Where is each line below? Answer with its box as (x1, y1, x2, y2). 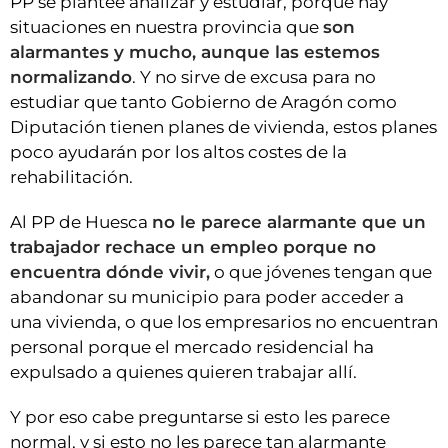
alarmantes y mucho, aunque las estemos (10, 41, 380, 62)
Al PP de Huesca (10, 211, 152, 232)
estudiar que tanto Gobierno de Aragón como (10, 91, 397, 112)
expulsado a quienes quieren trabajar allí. (10, 361, 357, 382)
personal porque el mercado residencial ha (10, 336, 374, 357)
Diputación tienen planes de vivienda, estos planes (10, 116, 437, 137)
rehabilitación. (10, 166, 133, 187)
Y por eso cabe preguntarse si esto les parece (10, 406, 390, 427)
